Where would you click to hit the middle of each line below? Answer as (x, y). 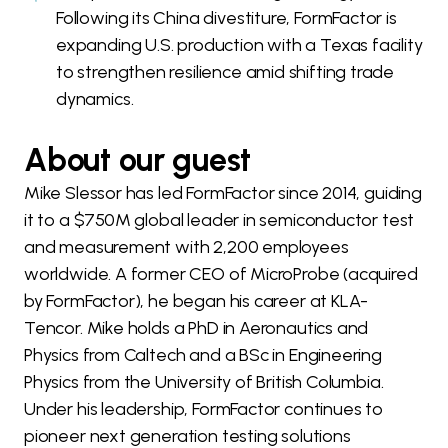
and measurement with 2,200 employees (186, 247)
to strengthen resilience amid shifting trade (225, 72)
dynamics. (95, 99)
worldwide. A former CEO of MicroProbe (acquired (221, 274)
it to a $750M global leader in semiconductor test (219, 220)
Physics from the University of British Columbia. (204, 382)
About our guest (138, 160)
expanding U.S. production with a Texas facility (239, 45)
